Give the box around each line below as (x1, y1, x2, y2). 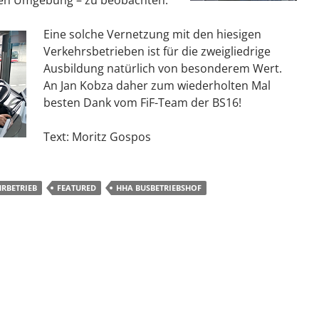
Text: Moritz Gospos (43, 129, 151, 145)
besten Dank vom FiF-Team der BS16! (43, 95, 241, 110)
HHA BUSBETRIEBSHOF (116, 182, 202, 193)
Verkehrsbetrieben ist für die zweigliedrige (43, 43, 271, 59)
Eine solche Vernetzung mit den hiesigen (43, 26, 261, 42)
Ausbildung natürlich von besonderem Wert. (43, 61, 282, 76)
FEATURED (57, 182, 96, 193)
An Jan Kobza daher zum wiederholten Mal (43, 78, 271, 93)
